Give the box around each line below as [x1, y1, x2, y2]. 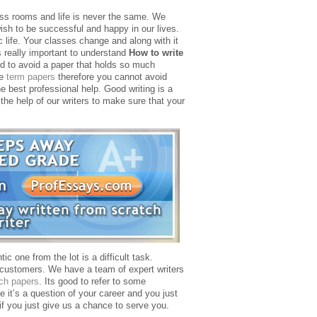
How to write [129, 47, 183, 58]
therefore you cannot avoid [55, 71, 167, 82]
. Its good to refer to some [39, 276, 146, 287]
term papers [6, 71, 55, 82]
